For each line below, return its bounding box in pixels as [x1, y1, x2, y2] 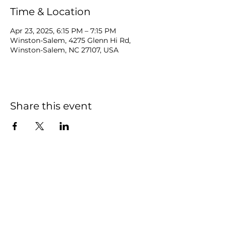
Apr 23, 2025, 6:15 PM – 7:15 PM [10, 26, 116, 35]
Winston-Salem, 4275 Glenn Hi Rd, [10, 36, 131, 45]
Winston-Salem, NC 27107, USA [10, 45, 119, 54]
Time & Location [10, 6, 91, 18]
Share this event [10, 100, 92, 112]
